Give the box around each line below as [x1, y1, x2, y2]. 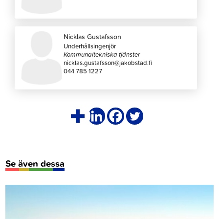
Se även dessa [5, 156, 65, 170]
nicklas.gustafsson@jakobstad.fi [64, 58, 153, 67]
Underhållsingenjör [64, 41, 116, 50]
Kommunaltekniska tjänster [64, 49, 140, 59]
